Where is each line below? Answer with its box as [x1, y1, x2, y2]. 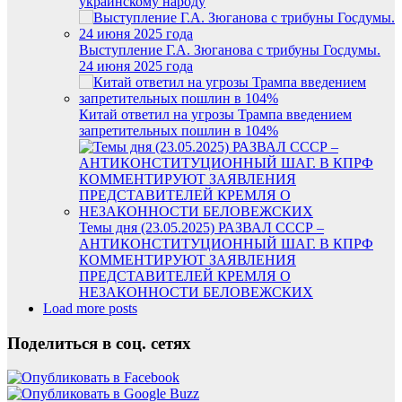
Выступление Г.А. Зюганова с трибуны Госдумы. [79, 41, 380, 57]
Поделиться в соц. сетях [7, 333, 191, 353]
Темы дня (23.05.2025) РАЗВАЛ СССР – [79, 219, 324, 235]
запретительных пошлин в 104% [79, 122, 278, 138]
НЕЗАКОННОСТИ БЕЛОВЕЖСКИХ [79, 284, 313, 300]
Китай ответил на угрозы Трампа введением [79, 106, 352, 122]
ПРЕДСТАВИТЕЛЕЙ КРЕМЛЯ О [79, 267, 291, 284]
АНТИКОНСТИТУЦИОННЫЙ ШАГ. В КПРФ [79, 235, 373, 251]
